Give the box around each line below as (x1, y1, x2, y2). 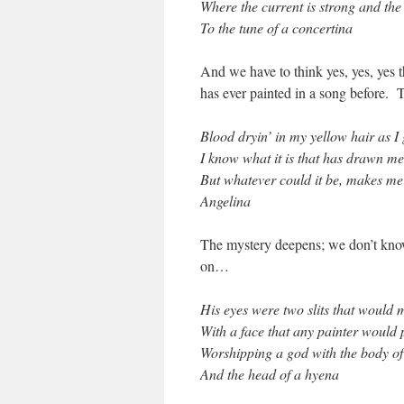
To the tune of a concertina (200, 18, 353, 37)
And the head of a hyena (200, 364, 339, 383)
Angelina (200, 191, 251, 210)
